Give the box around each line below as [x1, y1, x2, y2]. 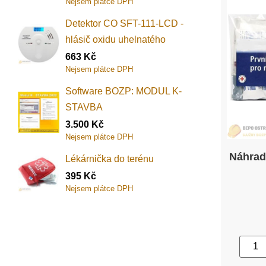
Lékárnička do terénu [65, 154, 154, 164]
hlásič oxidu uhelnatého [65, 34, 166, 45]
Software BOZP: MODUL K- [65, 86, 182, 97]
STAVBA [65, 102, 103, 113]
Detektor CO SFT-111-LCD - [65, 18, 183, 29]
